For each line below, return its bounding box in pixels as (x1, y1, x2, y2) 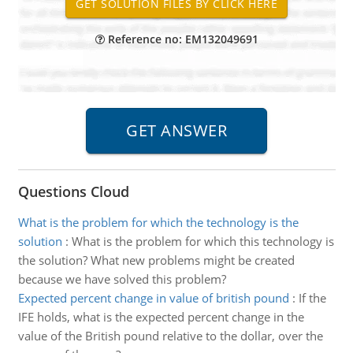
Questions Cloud (17, 182, 129, 201)
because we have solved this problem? (17, 271, 226, 287)
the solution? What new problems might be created (17, 252, 295, 268)
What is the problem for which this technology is (71, 233, 334, 249)
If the (298, 290, 326, 306)
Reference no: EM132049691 (104, 32, 258, 46)
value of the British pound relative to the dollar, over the (17, 328, 323, 344)
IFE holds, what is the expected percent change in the (17, 309, 304, 325)
